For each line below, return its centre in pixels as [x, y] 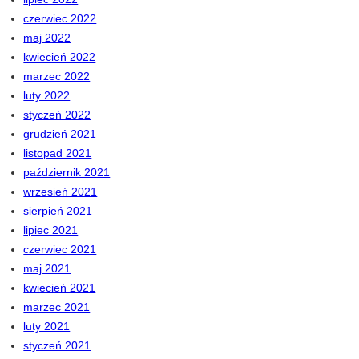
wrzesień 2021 [61, 192]
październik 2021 [67, 173]
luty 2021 [47, 327]
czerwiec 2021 [60, 250]
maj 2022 [47, 38]
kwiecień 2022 [60, 57]
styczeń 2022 [57, 115]
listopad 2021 [58, 153]
